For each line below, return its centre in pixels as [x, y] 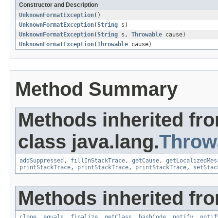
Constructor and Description [58, 5]
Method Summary [96, 89]
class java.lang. [89, 142]
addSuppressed [42, 161]
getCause [145, 161]
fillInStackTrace [98, 161]
